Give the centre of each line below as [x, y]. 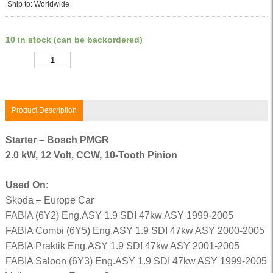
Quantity [18, 60]
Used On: [27, 185]
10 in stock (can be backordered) [74, 40]
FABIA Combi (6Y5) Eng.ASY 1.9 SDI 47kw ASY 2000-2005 [135, 231]
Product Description [44, 110]
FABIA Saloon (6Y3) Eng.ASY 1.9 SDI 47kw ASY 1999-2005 [136, 261]
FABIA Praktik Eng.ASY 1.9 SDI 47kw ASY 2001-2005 [122, 246]
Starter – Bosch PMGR [57, 140]
